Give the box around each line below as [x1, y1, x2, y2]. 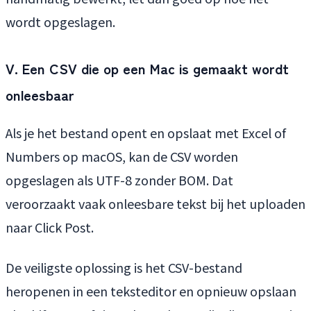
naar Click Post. [6, 218, 94, 237]
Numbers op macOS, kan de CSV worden [6, 147, 238, 166]
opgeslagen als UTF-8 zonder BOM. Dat [6, 171, 233, 190]
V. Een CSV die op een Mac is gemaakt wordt [6, 58, 289, 79]
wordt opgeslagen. [6, 12, 115, 31]
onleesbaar [6, 85, 74, 106]
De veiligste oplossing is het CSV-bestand [6, 258, 242, 277]
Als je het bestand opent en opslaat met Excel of [6, 124, 286, 142]
